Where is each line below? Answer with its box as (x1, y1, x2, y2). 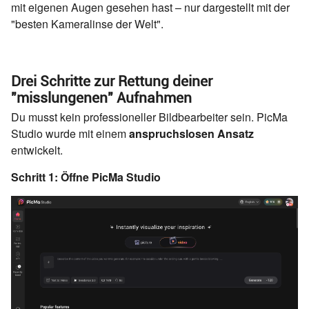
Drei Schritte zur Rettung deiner (11, 72, 212, 90)
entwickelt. (11, 141, 63, 158)
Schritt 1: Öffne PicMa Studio (11, 168, 161, 185)
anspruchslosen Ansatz (129, 125, 254, 141)
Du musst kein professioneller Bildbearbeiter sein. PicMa (11, 108, 288, 125)
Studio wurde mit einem (11, 125, 129, 141)
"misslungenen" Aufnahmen (11, 89, 192, 106)
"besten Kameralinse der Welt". (11, 15, 163, 32)
